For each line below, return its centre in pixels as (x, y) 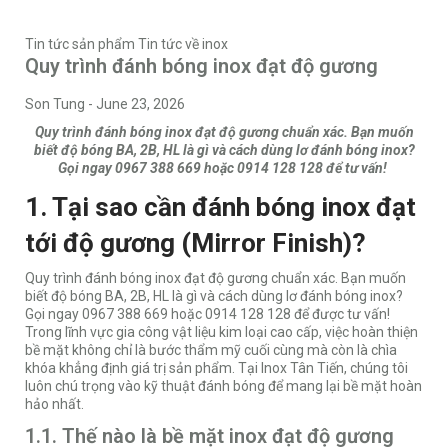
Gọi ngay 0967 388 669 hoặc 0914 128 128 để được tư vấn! (207, 314)
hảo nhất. (54, 404)
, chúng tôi (376, 368)
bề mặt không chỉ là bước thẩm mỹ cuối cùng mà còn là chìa (211, 350)
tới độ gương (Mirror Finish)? (195, 243)
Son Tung (55, 104)
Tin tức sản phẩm (80, 44)
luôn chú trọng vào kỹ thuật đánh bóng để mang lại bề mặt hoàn (223, 386)
